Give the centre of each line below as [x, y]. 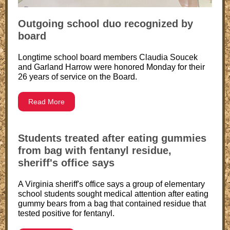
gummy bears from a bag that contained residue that [112, 204]
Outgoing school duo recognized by [106, 24]
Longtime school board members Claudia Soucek [108, 57]
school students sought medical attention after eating [113, 194]
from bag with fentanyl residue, [95, 150]
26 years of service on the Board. [78, 77]
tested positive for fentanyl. [66, 213]
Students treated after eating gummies [112, 138]
